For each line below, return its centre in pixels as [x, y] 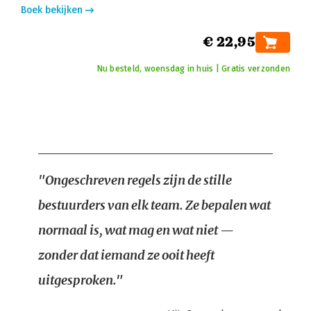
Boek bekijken [52, 10]
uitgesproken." [81, 280]
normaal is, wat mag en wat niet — [136, 230]
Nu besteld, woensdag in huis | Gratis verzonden [193, 69]
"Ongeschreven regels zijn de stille [135, 180]
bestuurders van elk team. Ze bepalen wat [154, 205]
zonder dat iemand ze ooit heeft [126, 255]
